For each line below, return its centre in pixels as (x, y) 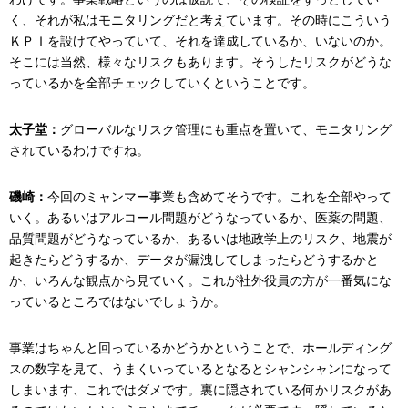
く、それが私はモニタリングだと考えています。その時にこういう (200, 20)
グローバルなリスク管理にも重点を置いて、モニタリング (226, 129)
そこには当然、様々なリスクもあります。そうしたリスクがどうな (200, 61)
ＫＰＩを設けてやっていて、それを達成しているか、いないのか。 (200, 41)
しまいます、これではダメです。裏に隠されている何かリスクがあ (200, 389)
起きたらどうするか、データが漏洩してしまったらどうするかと (194, 259)
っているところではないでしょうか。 (117, 301)
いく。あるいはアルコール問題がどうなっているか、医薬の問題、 (200, 217)
